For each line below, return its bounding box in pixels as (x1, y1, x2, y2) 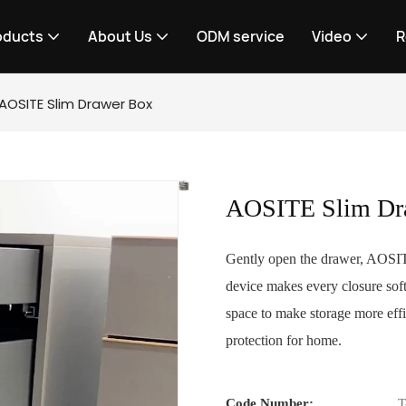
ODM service (197, 26, 285, 46)
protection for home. (226, 332, 342, 348)
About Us (88, 26, 152, 46)
